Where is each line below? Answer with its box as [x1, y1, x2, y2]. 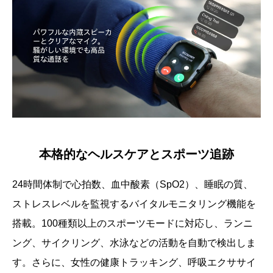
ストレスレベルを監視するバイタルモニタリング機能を [12, 198, 256, 209]
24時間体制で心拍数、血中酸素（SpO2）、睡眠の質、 [12, 179, 253, 190]
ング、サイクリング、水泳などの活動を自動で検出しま [12, 237, 256, 248]
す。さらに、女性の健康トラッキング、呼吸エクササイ [12, 257, 256, 268]
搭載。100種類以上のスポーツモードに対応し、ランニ [12, 218, 253, 229]
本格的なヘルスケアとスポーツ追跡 [39, 147, 234, 161]
